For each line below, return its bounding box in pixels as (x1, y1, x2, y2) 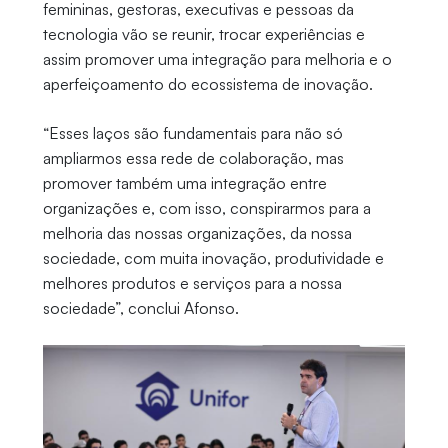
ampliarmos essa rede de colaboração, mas (42, 148, 344, 169)
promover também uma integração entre (42, 173, 327, 194)
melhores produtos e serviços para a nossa (42, 273, 342, 294)
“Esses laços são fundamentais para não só (42, 123, 343, 144)
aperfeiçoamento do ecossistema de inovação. (42, 74, 377, 95)
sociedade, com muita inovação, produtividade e (42, 248, 384, 269)
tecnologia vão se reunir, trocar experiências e (42, 24, 365, 45)
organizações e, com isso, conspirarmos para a (42, 198, 371, 219)
